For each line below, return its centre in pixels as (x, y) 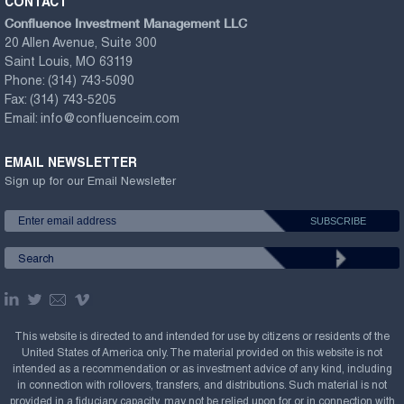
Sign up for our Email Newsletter (90, 183)
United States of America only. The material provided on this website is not (202, 354)
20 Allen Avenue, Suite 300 (81, 44)
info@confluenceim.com (110, 119)
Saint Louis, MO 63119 (69, 63)
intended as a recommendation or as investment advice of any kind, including (202, 370)
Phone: (26, 82)
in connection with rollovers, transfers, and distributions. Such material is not (202, 386)
